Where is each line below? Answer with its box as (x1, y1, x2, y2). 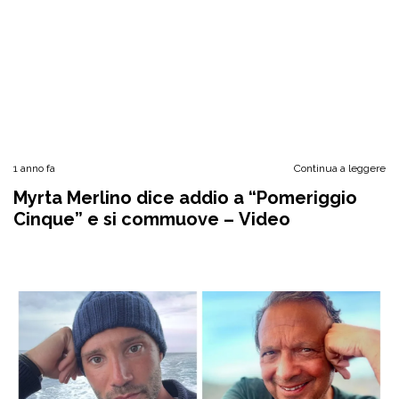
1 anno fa (13, 162, 55, 175)
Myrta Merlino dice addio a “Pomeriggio (13, 187, 357, 208)
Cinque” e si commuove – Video (13, 208, 290, 230)
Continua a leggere (294, 162, 386, 175)
